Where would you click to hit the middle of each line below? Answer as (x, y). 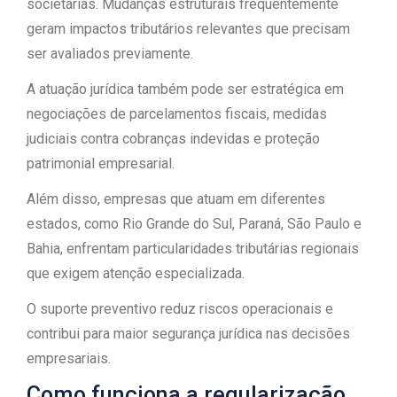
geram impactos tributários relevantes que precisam (188, 29)
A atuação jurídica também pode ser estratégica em (185, 89)
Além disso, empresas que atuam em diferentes (176, 199)
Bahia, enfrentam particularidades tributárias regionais (193, 249)
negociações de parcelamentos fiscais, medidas (177, 114)
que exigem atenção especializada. (136, 273)
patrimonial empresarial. (101, 163)
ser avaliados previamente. (110, 54)
